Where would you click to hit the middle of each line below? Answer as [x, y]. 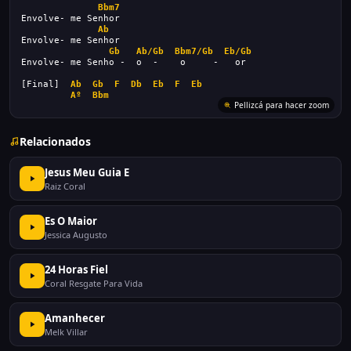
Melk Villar [66, 332]
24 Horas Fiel [76, 270]
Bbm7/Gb [194, 51]
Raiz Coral [65, 186]
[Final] [46, 84]
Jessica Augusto [76, 235]
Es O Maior [71, 221]
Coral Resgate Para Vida [94, 283]
